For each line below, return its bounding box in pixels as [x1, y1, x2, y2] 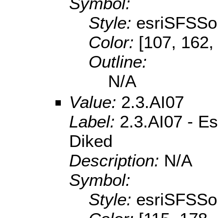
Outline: [89, 52, 147, 72]
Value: [69, 92, 121, 112]
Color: [89, 33, 139, 52]
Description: [69, 151, 164, 170]
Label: [69, 112, 120, 131]
